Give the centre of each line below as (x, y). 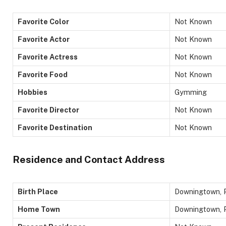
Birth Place (38, 192)
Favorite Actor (44, 39)
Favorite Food (43, 74)
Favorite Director (48, 109)
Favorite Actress (48, 56)
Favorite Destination (55, 127)
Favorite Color (43, 21)
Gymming (191, 92)
